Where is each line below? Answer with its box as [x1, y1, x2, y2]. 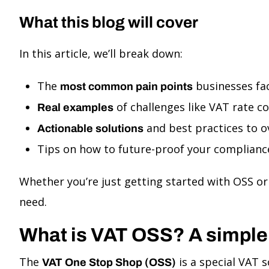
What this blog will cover [19, 14, 198, 31]
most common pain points [60, 80, 193, 92]
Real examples [37, 101, 113, 113]
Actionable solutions [37, 122, 144, 134]
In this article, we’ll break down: [19, 46, 183, 61]
